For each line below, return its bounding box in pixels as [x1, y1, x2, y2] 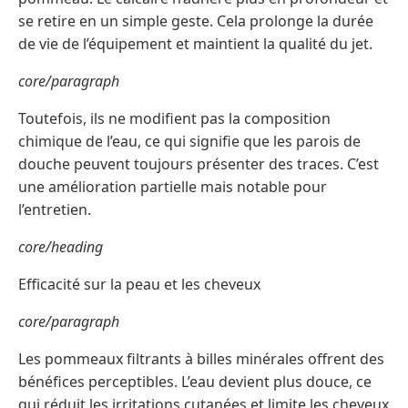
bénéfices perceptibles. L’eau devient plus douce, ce [18, 371, 372, 392]
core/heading [18, 236, 103, 257]
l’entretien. [18, 199, 91, 219]
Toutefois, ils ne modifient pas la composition [18, 107, 331, 128]
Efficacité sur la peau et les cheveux [18, 273, 260, 294]
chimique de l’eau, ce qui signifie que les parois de [18, 130, 361, 151]
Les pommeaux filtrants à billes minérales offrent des [18, 348, 384, 369]
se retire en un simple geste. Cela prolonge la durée [18, 10, 373, 31]
